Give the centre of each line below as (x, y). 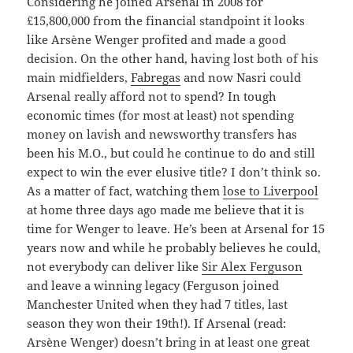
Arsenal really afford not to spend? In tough (152, 96)
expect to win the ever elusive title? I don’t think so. (174, 171)
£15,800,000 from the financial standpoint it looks (166, 20)
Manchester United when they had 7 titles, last (158, 304)
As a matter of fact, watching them (125, 190)
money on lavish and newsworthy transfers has (162, 134)
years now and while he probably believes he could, (174, 247)
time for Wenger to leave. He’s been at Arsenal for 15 (176, 228)
